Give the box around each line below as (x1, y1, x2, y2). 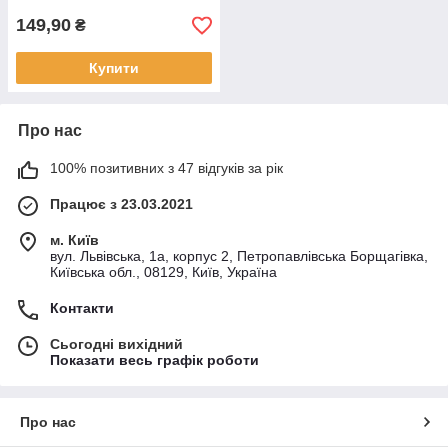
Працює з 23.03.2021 (50, 196, 193, 212)
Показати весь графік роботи (50, 352, 259, 368)
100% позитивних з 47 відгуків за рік (50, 160, 283, 176)
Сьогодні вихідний (50, 336, 183, 352)
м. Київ (50, 232, 99, 248)
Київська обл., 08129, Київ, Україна (50, 264, 277, 280)
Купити (89, 60, 139, 76)
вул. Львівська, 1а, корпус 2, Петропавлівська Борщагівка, (50, 248, 428, 264)
